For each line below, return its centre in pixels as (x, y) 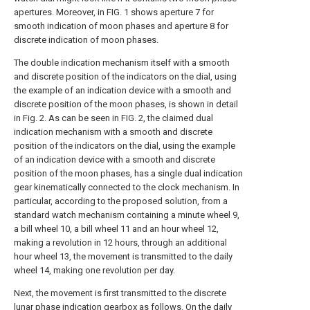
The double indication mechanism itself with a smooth (122, 63)
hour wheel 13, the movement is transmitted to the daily (123, 256)
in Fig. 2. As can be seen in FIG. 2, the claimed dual (113, 118)
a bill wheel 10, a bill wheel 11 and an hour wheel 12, (116, 229)
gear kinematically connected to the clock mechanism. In (127, 187)
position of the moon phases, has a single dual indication (128, 173)
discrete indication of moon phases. (86, 40)
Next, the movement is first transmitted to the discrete (120, 293)
